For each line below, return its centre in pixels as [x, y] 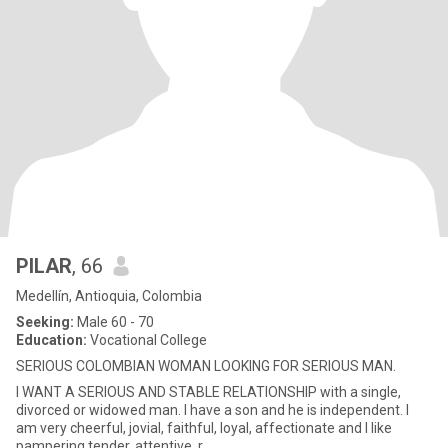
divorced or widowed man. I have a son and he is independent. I [100, 410]
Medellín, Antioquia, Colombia [109, 296]
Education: [51, 340]
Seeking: [45, 322]
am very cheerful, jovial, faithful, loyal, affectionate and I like [204, 428]
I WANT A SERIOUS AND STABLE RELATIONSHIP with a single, [208, 392]
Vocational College [147, 340]
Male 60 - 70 [114, 322]
